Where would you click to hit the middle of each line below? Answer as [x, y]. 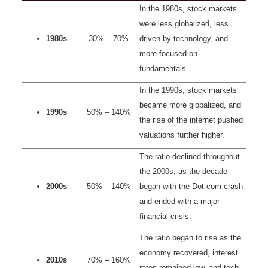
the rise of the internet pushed [191, 120]
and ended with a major [179, 201]
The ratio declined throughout [190, 156]
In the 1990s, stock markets [188, 90]
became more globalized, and [190, 105]
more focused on [168, 53]
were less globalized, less [184, 23]
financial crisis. [165, 216]
